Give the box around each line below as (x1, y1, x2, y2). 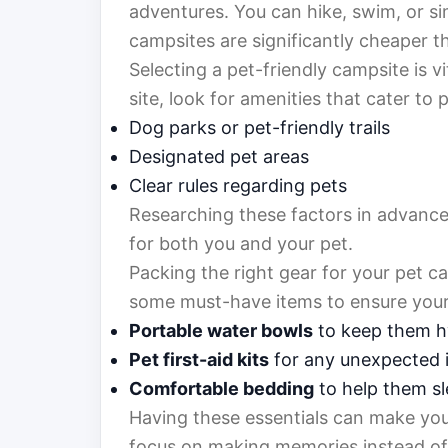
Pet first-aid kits (129, 349, 269, 371)
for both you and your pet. (129, 233, 353, 255)
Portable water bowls (129, 320, 313, 342)
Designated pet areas (129, 146, 309, 168)
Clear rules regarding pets (129, 175, 347, 197)
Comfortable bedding (129, 378, 314, 400)
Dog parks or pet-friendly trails (129, 117, 390, 139)
